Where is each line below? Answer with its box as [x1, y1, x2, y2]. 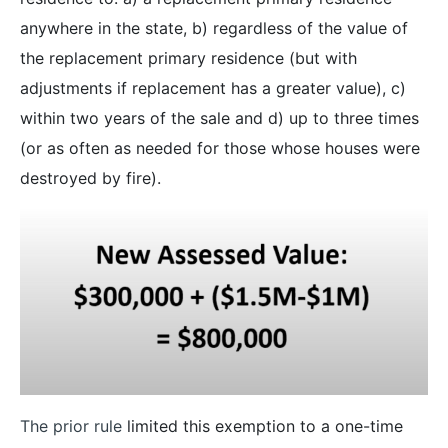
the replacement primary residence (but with [20, 47, 357, 68]
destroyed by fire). [20, 167, 161, 188]
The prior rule [20, 415, 122, 436]
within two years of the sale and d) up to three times [20, 107, 419, 128]
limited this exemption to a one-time [122, 415, 403, 436]
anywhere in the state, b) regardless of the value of [20, 17, 408, 38]
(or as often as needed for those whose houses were [20, 137, 420, 158]
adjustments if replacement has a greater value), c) [20, 77, 406, 98]
